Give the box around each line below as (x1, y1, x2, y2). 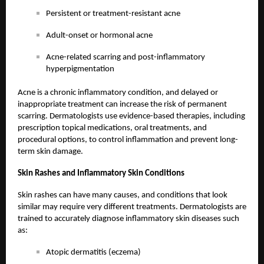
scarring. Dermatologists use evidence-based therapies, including (18, 112, 245, 121)
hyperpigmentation (46, 65, 114, 74)
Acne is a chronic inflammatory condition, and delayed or (18, 88, 218, 98)
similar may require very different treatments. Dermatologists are (18, 203, 246, 212)
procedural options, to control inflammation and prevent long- (18, 136, 238, 145)
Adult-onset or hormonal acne (46, 31, 153, 41)
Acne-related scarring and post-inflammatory (46, 53, 205, 62)
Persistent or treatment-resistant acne (46, 9, 180, 19)
